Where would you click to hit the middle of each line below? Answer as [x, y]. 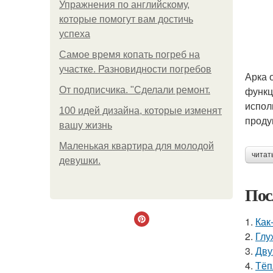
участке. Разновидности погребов [135, 69]
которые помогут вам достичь [126, 19]
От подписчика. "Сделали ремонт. [135, 90]
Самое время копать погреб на [129, 55]
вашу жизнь [86, 125]
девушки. [80, 161]
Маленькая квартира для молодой [136, 146]
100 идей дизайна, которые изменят [140, 111]
